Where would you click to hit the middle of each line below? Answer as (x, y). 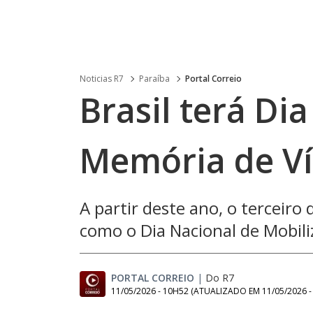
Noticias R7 (102, 79)
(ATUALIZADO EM (226, 291)
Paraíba (154, 79)
